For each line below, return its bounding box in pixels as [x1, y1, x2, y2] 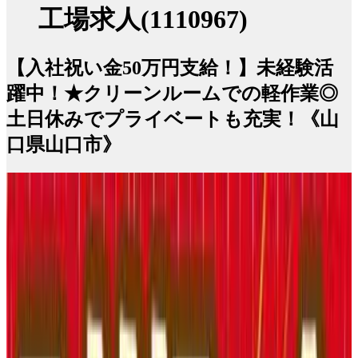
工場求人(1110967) [38, 5, 248, 34]
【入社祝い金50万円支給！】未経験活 [6, 57, 333, 78]
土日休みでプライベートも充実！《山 [6, 108, 339, 129]
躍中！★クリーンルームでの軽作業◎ [6, 82, 338, 104]
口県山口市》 [6, 133, 121, 155]
